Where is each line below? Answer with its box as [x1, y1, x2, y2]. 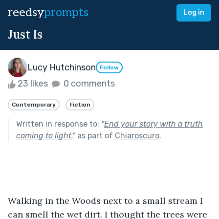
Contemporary [12, 101, 56, 108]
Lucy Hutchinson [27, 62, 96, 73]
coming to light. [16, 131, 72, 140]
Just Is [8, 27, 43, 42]
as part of [75, 131, 115, 140]
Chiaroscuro [115, 131, 159, 140]
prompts [44, 5, 88, 20]
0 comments [62, 78, 115, 89]
